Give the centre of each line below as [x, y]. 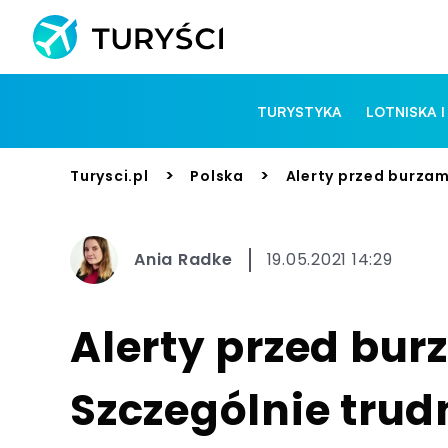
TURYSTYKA [300, 111]
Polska [217, 175]
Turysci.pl [109, 175]
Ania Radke [183, 259]
